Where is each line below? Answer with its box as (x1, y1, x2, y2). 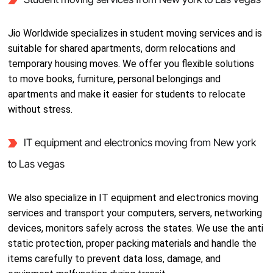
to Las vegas (8, 158, 65, 170)
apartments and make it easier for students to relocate (8, 88, 246, 100)
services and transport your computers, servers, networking (8, 207, 263, 219)
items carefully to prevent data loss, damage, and (8, 253, 221, 264)
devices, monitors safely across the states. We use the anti (8, 222, 264, 234)
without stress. (8, 104, 73, 115)
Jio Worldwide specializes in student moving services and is (8, 27, 263, 39)
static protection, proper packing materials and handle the (8, 238, 257, 249)
